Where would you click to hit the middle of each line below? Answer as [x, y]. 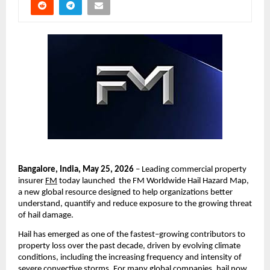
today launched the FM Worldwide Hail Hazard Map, [153, 181]
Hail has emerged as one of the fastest [86, 234]
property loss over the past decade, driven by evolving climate [129, 246]
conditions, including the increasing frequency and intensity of [130, 257]
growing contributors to [202, 234]
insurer [32, 181]
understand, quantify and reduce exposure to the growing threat [135, 204]
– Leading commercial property [190, 169]
